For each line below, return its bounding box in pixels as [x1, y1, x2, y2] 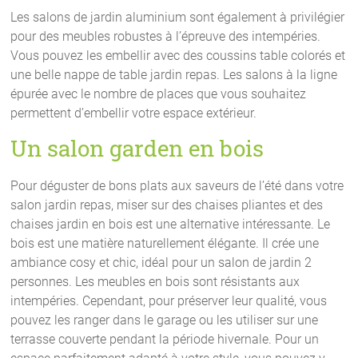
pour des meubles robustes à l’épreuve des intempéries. [10, 28, 321, 44]
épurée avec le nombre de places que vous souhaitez [10, 86, 307, 101]
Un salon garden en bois [10, 133, 265, 163]
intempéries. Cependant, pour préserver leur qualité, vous [10, 292, 328, 308]
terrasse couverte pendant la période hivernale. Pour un [10, 331, 320, 347]
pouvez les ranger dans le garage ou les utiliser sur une [10, 312, 319, 328]
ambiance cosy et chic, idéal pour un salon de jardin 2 [10, 254, 312, 270]
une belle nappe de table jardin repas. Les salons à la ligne [10, 66, 338, 82]
